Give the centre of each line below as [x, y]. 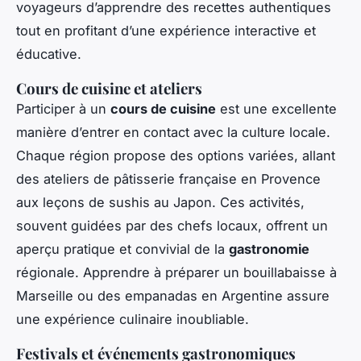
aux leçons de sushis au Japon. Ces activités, [160, 203]
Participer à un [63, 109]
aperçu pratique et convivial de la [122, 249]
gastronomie [269, 249]
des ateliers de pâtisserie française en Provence [168, 179]
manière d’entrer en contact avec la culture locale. [173, 133]
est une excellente [276, 109]
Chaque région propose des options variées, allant [176, 156]
